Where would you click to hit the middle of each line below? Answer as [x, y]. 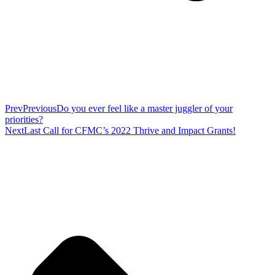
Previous [40, 109]
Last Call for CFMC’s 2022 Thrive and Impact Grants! [130, 131]
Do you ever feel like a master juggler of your [145, 109]
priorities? [24, 120]
